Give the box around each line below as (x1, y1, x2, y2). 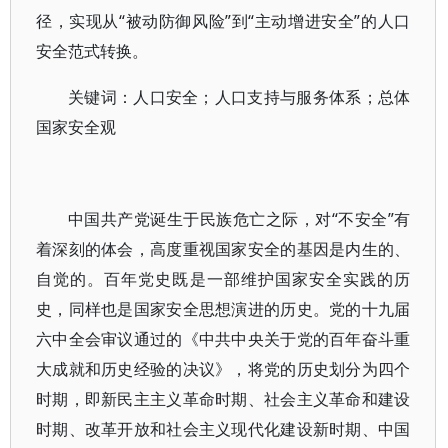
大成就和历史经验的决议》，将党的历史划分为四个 (36, 358, 411, 380)
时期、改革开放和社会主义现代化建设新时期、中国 (36, 418, 411, 440)
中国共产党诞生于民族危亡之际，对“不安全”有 (68, 208, 411, 230)
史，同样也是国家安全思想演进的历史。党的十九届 (36, 298, 411, 320)
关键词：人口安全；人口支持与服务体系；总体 (68, 86, 411, 108)
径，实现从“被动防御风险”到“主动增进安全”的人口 (36, 10, 411, 32)
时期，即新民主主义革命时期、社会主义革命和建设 (36, 388, 411, 410)
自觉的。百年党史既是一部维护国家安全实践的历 (36, 268, 411, 290)
